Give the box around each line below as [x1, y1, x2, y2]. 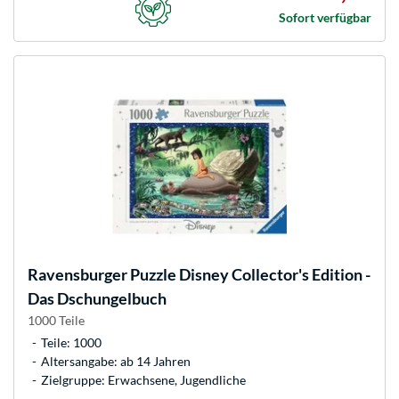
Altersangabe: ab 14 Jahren [41, 353, 191, 369]
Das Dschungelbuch [28, 288, 167, 308]
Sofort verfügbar [279, 9, 371, 25]
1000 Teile [28, 312, 85, 328]
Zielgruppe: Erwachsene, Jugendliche [41, 371, 246, 387]
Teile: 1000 [41, 334, 102, 350]
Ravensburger [28, 264, 127, 284]
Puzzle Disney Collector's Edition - [127, 264, 370, 284]
